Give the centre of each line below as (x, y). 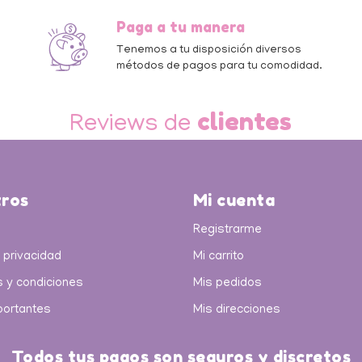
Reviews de (134, 125)
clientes (245, 121)
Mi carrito (218, 257)
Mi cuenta (234, 200)
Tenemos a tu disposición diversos (209, 50)
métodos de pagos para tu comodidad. (220, 66)
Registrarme (227, 230)
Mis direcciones (236, 310)
